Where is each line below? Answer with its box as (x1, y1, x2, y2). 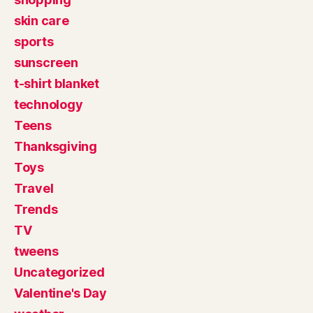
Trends (14, 201, 58, 217)
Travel (14, 180, 54, 196)
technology (14, 96, 83, 112)
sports (14, 34, 54, 49)
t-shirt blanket (14, 75, 99, 91)
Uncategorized (14, 264, 105, 279)
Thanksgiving (14, 138, 97, 154)
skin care (14, 13, 69, 28)
